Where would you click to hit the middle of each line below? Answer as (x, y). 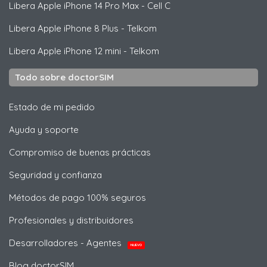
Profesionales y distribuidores (71, 220)
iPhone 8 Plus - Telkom (109, 28)
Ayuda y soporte (44, 129)
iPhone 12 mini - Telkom (110, 51)
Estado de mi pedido (52, 107)
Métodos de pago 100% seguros (77, 197)
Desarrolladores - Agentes (66, 243)
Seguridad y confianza (55, 175)
